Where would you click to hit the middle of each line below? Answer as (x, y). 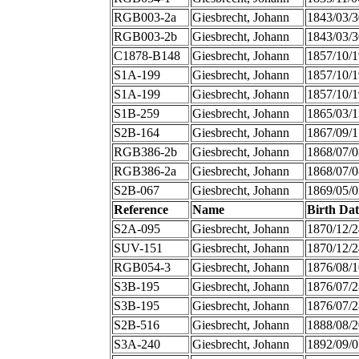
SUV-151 (138, 248)
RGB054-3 (142, 268)
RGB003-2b (145, 37)
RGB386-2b (145, 152)
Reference (141, 210)
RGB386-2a (145, 171)
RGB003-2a (145, 18)
